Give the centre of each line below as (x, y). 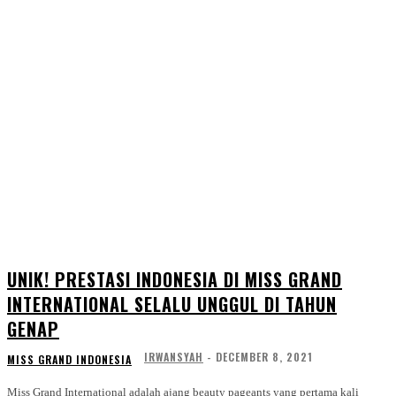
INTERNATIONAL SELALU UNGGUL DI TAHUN (172, 305)
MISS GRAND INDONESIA (69, 360)
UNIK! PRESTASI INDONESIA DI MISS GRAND (175, 280)
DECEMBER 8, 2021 (264, 357)
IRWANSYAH (174, 357)
